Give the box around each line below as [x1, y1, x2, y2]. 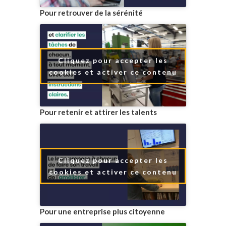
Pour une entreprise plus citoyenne [40, 207, 166, 216]
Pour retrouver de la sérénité [40, 8, 143, 17]
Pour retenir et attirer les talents [40, 107, 157, 117]
